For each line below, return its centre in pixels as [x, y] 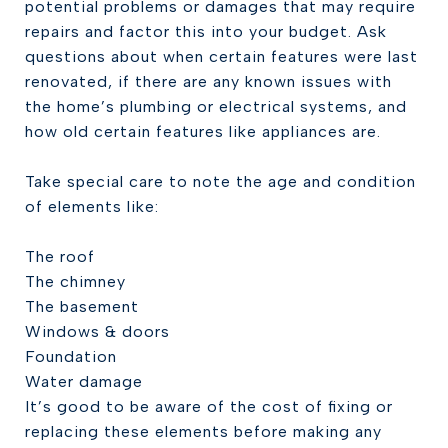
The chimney [75, 281]
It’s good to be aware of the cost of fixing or [209, 406]
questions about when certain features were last [221, 56]
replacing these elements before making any [203, 431]
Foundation [71, 356]
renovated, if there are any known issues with [208, 81]
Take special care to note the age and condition [220, 181]
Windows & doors [97, 331]
